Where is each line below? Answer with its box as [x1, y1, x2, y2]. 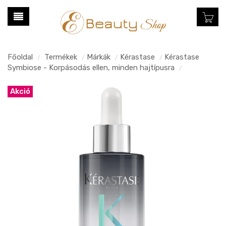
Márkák [87, 52, 110, 62]
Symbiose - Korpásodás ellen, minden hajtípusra [8, 63, 175, 72]
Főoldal [8, 52, 33, 62]
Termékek [44, 52, 77, 62]
